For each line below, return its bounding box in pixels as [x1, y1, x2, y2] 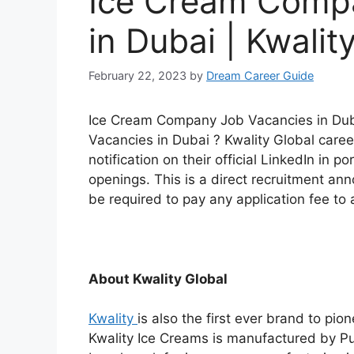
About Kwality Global [88, 270, 228, 287]
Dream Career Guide [206, 68, 314, 82]
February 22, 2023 [88, 68, 186, 82]
